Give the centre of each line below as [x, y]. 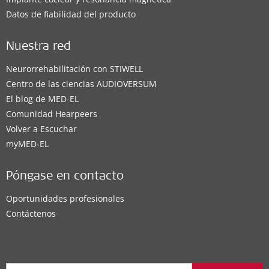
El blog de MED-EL [42, 99]
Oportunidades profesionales [65, 198]
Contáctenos [31, 213]
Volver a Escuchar [41, 129]
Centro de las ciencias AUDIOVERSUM [81, 84]
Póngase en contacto [65, 177]
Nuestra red [38, 47]
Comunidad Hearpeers [52, 114]
